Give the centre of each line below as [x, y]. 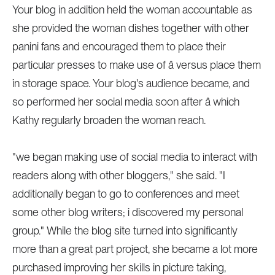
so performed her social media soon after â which [126, 102]
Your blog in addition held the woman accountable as [132, 10]
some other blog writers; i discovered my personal [127, 212]
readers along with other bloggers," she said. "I [118, 175]
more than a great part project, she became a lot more [135, 249]
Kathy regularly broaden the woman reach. [109, 120]
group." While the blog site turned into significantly [125, 230]
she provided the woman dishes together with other [130, 28]
